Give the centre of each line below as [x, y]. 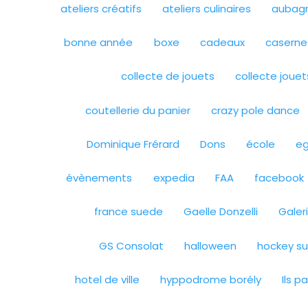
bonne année [99, 43]
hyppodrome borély [211, 279]
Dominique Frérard [133, 144]
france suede [128, 212]
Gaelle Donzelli [220, 212]
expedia [174, 178]
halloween [211, 245]
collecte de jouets [168, 76]
